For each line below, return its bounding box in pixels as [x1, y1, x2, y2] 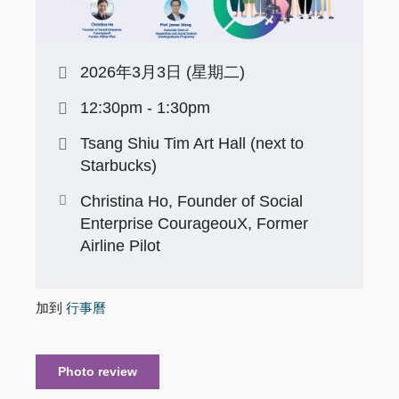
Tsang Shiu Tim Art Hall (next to [80, 134, 304, 152]
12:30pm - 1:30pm [80, 98, 210, 117]
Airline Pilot [80, 236, 160, 255]
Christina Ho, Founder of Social [80, 191, 303, 210]
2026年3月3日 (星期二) [80, 62, 245, 81]
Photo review [58, 363, 137, 379]
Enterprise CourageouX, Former [80, 214, 308, 232]
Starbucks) [80, 156, 157, 175]
